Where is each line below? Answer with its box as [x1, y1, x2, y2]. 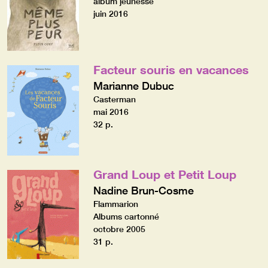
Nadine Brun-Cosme [93, 183, 194, 197]
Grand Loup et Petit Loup [93, 166, 236, 181]
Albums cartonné [93, 211, 159, 222]
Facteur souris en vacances [93, 62, 249, 77]
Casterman [93, 93, 136, 105]
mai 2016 [93, 106, 129, 117]
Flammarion [93, 198, 138, 209]
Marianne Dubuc [93, 78, 174, 92]
